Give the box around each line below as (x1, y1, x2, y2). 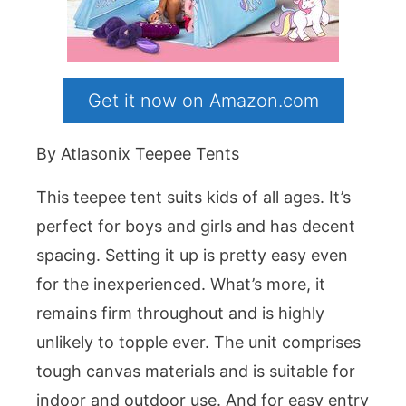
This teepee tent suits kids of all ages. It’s (36, 188, 351, 208)
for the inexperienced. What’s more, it (36, 275, 325, 295)
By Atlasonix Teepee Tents (36, 144, 239, 164)
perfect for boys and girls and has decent (36, 217, 355, 237)
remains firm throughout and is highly (36, 304, 324, 324)
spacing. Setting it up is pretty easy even (36, 246, 348, 266)
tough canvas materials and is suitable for (36, 362, 355, 382)
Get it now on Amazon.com (87, 90, 319, 112)
